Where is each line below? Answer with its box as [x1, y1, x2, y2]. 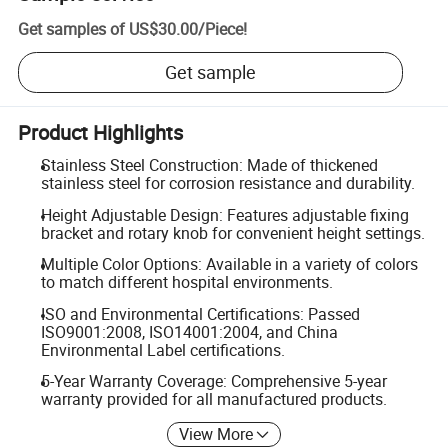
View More [179, 422, 254, 445]
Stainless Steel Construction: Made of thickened [40, 154, 378, 176]
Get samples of [18, 17, 126, 40]
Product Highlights [18, 118, 184, 146]
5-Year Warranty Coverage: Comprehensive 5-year [40, 370, 387, 393]
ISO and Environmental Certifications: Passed [40, 302, 360, 325]
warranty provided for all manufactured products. [40, 388, 387, 411]
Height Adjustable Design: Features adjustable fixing [40, 203, 409, 226]
